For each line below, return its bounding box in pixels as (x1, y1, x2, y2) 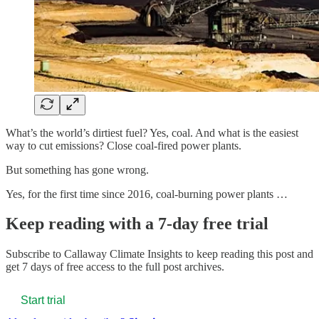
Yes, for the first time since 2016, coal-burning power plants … (6, 187, 288, 200)
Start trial (21, 294, 66, 307)
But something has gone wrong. (6, 163, 149, 176)
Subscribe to (6, 248, 64, 261)
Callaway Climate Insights (64, 248, 182, 261)
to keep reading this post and (182, 248, 313, 261)
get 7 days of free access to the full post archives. (6, 261, 224, 273)
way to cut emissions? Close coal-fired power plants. (6, 139, 241, 152)
